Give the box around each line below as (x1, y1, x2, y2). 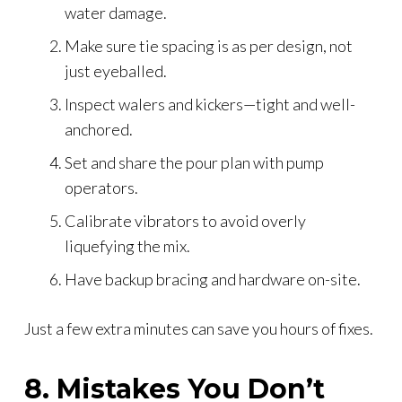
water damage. (65, 2, 167, 22)
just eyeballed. (65, 60, 167, 81)
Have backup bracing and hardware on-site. (65, 268, 361, 289)
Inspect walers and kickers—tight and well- (65, 93, 355, 114)
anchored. (65, 118, 133, 139)
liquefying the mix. (65, 235, 190, 256)
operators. (65, 177, 138, 197)
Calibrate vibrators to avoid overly (65, 210, 306, 231)
